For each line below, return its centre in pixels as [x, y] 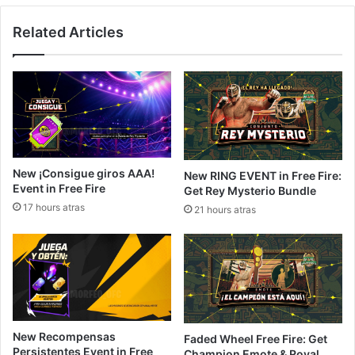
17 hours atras [54, 208]
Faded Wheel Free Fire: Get [256, 338]
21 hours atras [225, 210]
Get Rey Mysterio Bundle [250, 191]
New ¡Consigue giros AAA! [84, 174]
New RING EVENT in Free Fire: [263, 176]
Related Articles [68, 32]
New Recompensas [64, 336]
